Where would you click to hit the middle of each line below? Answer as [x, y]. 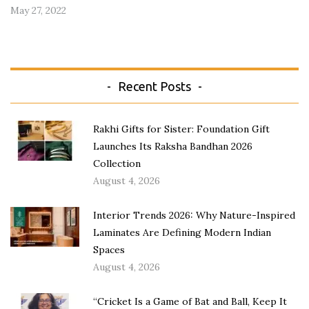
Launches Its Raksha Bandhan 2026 [173, 147]
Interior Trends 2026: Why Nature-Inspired [194, 216]
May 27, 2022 [38, 11]
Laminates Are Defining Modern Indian [182, 233]
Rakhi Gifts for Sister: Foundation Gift [181, 129]
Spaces [109, 250]
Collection [117, 164]
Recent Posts [154, 87]
